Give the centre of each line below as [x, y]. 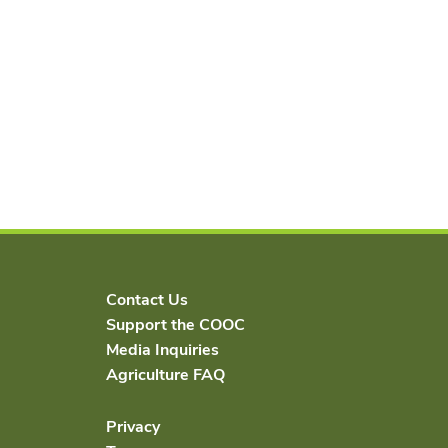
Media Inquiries [162, 350]
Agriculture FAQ [165, 375]
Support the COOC [175, 325]
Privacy [133, 427]
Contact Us [147, 300]
